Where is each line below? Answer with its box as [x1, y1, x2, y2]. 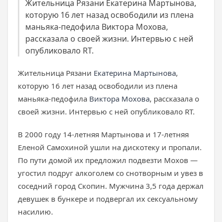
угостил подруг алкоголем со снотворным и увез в [18, 168, 203, 178]
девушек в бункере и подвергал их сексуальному [18, 194, 198, 204]
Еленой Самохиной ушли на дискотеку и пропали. [18, 142, 202, 152]
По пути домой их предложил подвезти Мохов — [18, 155, 198, 165]
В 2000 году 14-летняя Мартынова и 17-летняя [18, 129, 189, 139]
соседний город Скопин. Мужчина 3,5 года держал [18, 181, 204, 191]
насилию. [18, 207, 53, 217]
